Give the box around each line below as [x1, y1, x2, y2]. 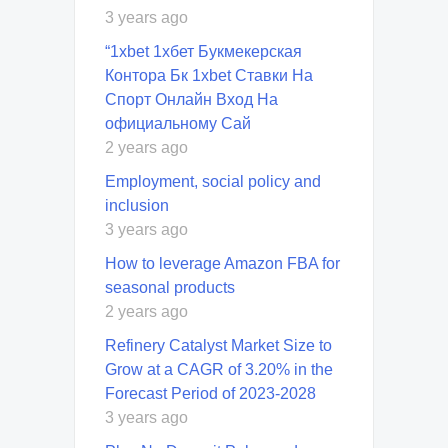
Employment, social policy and [105, 173, 321, 191]
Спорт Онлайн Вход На [105, 91, 278, 109]
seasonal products [105, 279, 235, 297]
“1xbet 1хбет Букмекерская [105, 43, 302, 61]
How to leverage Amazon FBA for [105, 255, 340, 273]
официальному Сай [105, 115, 251, 133]
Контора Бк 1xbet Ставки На [105, 67, 313, 85]
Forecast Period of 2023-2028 [105, 385, 316, 403]
